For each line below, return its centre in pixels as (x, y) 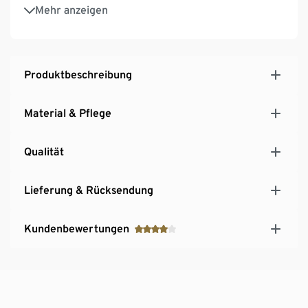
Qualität (44, 151)
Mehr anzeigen (71, 10)
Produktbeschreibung (78, 74)
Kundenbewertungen (77, 228)
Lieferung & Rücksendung (89, 190)
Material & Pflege (68, 113)
